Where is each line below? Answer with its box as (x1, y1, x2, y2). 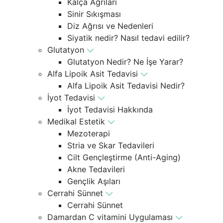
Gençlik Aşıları (67, 176, 120, 186)
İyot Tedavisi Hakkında (67, 104, 153, 114)
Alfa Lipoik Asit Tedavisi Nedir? (67, 80, 185, 91)
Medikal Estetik (47, 116, 108, 126)
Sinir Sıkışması (67, 8, 121, 19)
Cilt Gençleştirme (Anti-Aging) (67, 152, 181, 162)
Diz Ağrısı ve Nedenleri (67, 20, 153, 31)
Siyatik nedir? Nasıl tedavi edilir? (67, 32, 190, 43)
